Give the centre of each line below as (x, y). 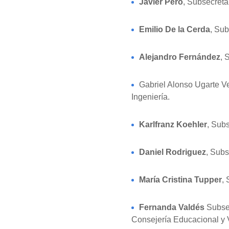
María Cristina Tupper (180, 180)
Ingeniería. (151, 97)
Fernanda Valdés (172, 207)
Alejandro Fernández (180, 57)
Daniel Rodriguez (173, 152)
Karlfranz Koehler (173, 124)
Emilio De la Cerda (175, 29)
